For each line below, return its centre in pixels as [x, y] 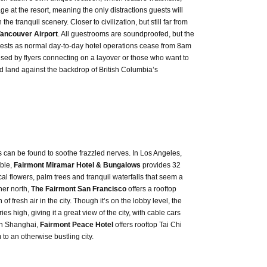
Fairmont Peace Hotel [76, 225]
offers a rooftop [152, 189]
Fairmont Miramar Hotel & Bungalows [77, 165]
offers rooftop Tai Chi [147, 225]
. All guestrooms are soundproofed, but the [126, 34]
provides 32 [160, 165]
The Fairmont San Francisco [79, 189]
